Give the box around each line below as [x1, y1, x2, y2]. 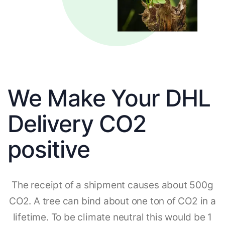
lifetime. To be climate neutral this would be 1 [13, 211, 212, 223]
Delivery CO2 [8, 109, 146, 138]
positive [8, 135, 90, 163]
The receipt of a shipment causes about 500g [12, 179, 213, 191]
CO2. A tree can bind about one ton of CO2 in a [9, 195, 216, 207]
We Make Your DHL [8, 83, 210, 112]
